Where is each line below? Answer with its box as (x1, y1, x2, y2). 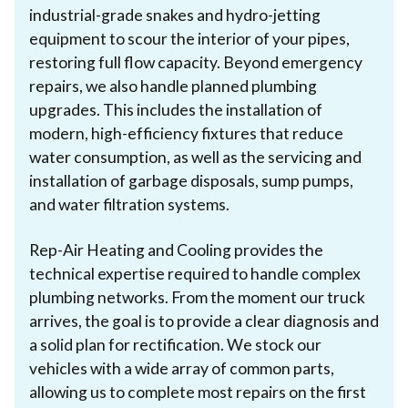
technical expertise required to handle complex (29, 263, 361, 283)
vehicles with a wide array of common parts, (29, 358, 334, 378)
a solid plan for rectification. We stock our (29, 334, 321, 354)
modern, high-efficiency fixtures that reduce (29, 123, 343, 143)
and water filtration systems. (29, 194, 229, 214)
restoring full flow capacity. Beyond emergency (29, 52, 362, 72)
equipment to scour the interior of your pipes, (29, 28, 350, 48)
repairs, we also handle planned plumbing (29, 76, 317, 96)
